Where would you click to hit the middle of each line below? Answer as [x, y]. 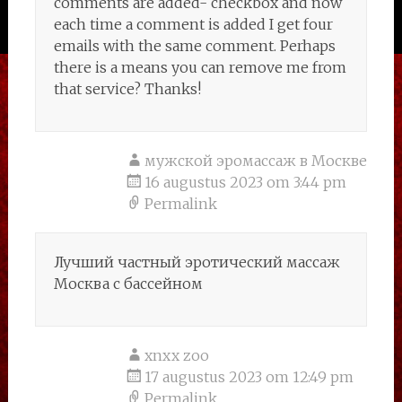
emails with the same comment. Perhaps [194, 46]
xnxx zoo [176, 355]
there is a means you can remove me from [200, 67]
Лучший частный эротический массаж [197, 262]
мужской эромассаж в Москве [255, 161]
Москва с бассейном [128, 284]
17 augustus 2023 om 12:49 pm [249, 377]
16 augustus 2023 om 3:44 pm [245, 182]
